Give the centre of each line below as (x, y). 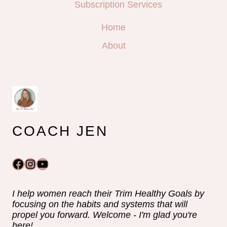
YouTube (60, 163)
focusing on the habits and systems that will (100, 204)
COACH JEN (60, 131)
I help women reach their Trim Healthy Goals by (108, 194)
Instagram (51, 163)
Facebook (38, 163)
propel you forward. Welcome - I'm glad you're (105, 215)
